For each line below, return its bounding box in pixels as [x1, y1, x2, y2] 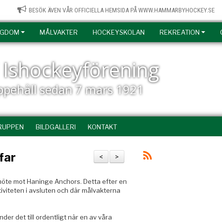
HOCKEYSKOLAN [93, 28, 145, 36]
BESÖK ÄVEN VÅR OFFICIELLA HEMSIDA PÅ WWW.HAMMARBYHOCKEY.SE [29, 6, 215, 14]
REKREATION [160, 28, 200, 36]
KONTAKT [88, 123, 117, 131]
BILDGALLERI [36, 123, 76, 131]
